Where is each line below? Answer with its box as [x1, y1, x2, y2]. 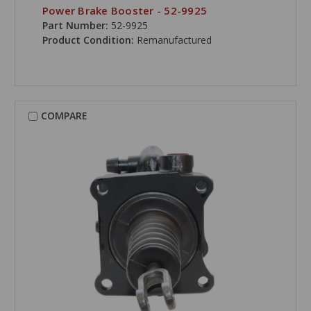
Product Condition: [42, 33, 137, 47]
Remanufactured [136, 33, 212, 47]
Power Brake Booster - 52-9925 [42, 3, 208, 18]
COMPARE [40, 109, 87, 123]
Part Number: [42, 19, 108, 33]
